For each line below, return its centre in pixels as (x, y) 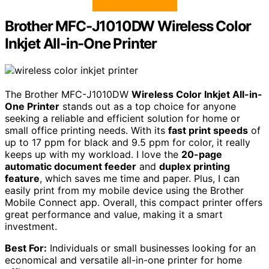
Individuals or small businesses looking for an (151, 248)
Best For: (26, 248)
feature (22, 178)
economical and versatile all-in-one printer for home (123, 260)
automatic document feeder (71, 166)
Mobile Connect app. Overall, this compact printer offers (134, 202)
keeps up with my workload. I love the (93, 154)
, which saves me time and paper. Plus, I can (140, 178)
